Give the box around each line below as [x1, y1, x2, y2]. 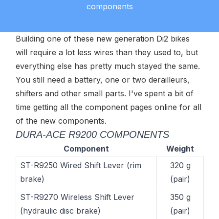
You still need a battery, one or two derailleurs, [16, 75, 190, 85]
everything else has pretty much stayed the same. [16, 61, 200, 71]
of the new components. [16, 116, 107, 126]
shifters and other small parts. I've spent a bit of [16, 88, 194, 98]
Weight [166, 144, 194, 153]
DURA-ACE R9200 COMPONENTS [16, 129, 169, 140]
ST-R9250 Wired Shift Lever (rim [20, 160, 141, 170]
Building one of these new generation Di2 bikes [16, 34, 190, 44]
